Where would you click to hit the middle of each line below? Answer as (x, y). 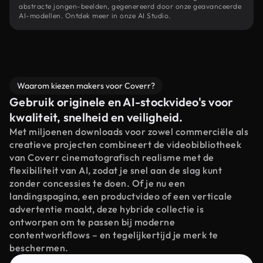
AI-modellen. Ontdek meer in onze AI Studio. (95, 16)
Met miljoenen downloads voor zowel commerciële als (129, 131)
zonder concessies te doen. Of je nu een (97, 183)
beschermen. (39, 248)
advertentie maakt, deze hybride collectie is (107, 209)
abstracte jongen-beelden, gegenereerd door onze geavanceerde (130, 6)
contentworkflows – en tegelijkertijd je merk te (114, 235)
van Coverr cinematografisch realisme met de (112, 157)
